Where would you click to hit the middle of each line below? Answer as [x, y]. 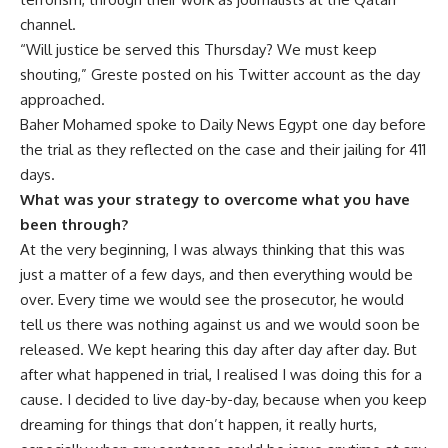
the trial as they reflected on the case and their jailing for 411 [223, 150]
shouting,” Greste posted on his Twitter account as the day [220, 75]
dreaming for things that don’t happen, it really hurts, [198, 425]
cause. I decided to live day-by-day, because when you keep [223, 400]
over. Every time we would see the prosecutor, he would [212, 300]
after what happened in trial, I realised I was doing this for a [221, 375]
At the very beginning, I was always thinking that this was [212, 250]
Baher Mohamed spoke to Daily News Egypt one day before [223, 125]
